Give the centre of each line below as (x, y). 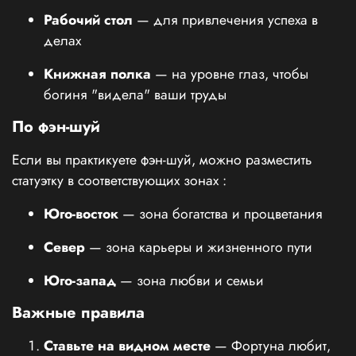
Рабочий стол (88, 19)
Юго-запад (80, 280)
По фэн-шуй (56, 126)
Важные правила (78, 312)
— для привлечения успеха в (225, 19)
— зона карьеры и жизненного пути (199, 247)
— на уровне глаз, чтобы (230, 74)
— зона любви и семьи (190, 280)
